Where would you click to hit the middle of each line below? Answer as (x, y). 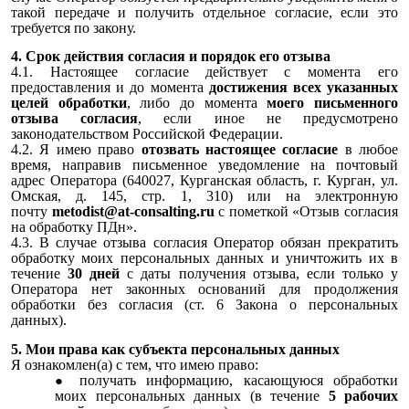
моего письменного (333, 103)
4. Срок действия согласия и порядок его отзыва (171, 57)
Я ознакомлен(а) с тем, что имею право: (135, 364)
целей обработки (69, 103)
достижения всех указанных (304, 88)
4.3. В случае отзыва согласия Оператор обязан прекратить (204, 243)
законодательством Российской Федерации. (147, 134)
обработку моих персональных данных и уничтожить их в (204, 258)
